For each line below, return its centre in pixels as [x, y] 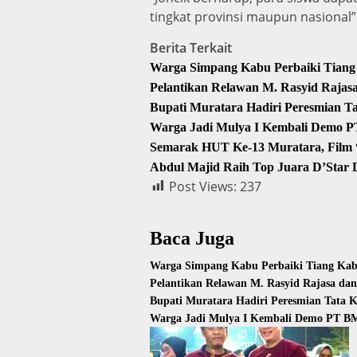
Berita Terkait [191, 47]
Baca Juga [192, 238]
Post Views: [203, 186]
